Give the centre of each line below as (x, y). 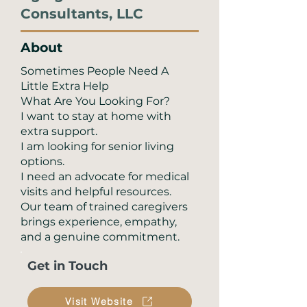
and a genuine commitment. (100, 237)
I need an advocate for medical (105, 176)
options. (42, 161)
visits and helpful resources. (96, 192)
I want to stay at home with (96, 116)
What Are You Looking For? (95, 101)
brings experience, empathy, (99, 222)
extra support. (59, 131)
